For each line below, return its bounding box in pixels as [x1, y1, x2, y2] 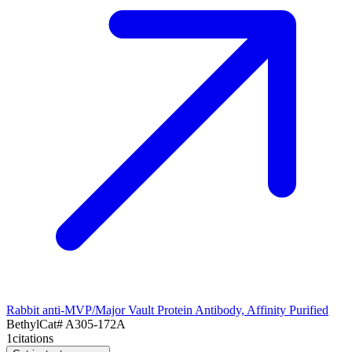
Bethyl [6, 317, 39, 331]
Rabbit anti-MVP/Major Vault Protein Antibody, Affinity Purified [6, 302, 328, 317]
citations [13, 331, 53, 345]
